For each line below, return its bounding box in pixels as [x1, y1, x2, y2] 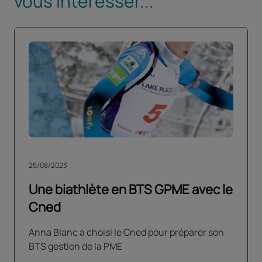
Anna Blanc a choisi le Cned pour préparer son [29, 226, 224, 239]
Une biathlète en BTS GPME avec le [29, 181, 233, 199]
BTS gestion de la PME [29, 240, 122, 253]
